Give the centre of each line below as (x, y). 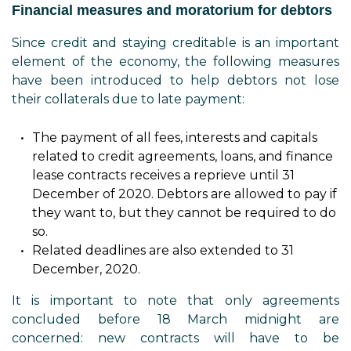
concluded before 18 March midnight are (175, 319)
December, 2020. (86, 269)
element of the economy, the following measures (175, 62)
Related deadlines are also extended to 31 (163, 250)
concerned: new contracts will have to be (175, 338)
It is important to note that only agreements (175, 300)
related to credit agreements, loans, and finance (183, 156)
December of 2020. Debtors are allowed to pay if (185, 194)
